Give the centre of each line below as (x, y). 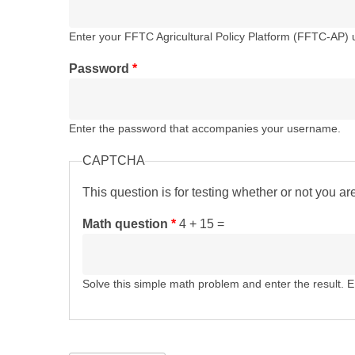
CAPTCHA (114, 160)
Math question (127, 224)
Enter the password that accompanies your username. (205, 129)
